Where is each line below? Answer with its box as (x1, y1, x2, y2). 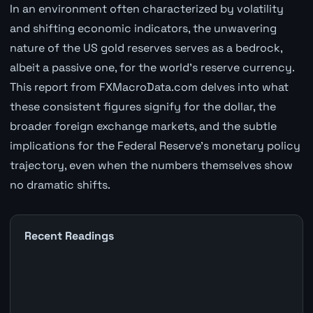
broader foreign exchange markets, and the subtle (9, 118, 277, 133)
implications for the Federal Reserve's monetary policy (9, 138, 300, 153)
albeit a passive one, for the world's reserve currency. (9, 59, 294, 75)
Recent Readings (24, 228, 114, 243)
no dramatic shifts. (9, 177, 110, 192)
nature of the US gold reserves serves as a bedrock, (9, 40, 282, 55)
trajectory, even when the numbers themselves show (9, 157, 293, 173)
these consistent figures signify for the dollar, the (9, 99, 276, 114)
